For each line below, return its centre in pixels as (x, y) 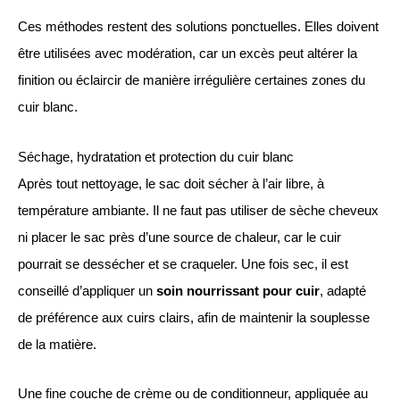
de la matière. (57, 344)
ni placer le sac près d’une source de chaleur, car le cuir (179, 237)
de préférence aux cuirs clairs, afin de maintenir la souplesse (194, 317)
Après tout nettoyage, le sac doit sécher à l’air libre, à (171, 183)
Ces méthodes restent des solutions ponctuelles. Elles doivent (198, 27)
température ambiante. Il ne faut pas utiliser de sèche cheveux (198, 210)
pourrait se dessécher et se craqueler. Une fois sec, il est (183, 264)
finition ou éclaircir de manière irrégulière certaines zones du (192, 81)
